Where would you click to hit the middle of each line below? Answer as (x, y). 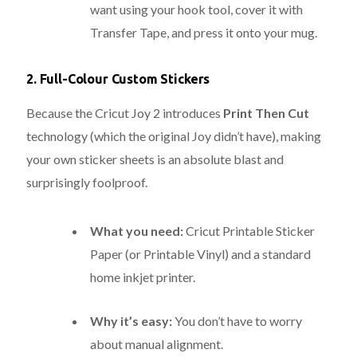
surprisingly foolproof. (87, 182)
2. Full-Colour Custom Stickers (118, 79)
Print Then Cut (266, 113)
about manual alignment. (157, 344)
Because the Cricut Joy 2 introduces (125, 113)
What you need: (137, 231)
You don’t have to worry (237, 321)
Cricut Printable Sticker (249, 231)
